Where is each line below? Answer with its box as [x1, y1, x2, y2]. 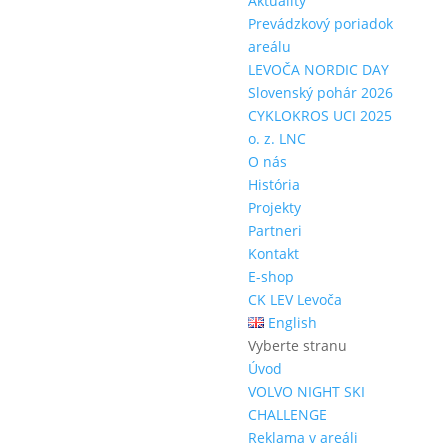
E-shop [247, 267, 294, 286]
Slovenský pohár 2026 [247, 83, 393, 102]
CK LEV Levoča [247, 290, 342, 309]
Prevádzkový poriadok [247, 14, 393, 33]
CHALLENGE [247, 405, 327, 424]
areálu [247, 37, 291, 56]
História [247, 175, 300, 194]
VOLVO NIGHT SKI [247, 382, 365, 401]
